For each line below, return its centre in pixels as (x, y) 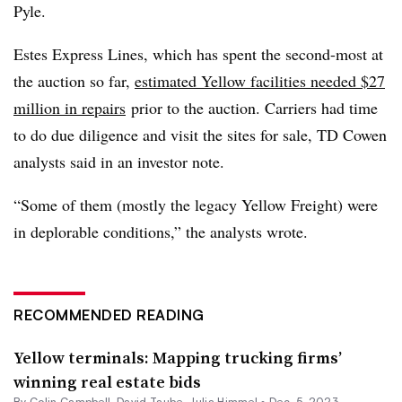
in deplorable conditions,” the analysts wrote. (161, 231)
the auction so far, (74, 80)
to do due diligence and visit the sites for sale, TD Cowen (200, 134)
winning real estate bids (107, 381)
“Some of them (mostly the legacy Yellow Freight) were (196, 204)
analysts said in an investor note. (119, 161)
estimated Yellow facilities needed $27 (260, 80)
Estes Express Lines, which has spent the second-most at (198, 53)
